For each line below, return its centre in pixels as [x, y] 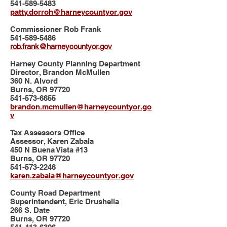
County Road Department [55, 193]
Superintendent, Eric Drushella [65, 201]
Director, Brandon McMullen [60, 72]
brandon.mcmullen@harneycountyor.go [81, 107]
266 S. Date [30, 210]
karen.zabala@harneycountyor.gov [72, 176]
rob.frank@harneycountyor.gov [61, 46]
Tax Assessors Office [47, 133]
